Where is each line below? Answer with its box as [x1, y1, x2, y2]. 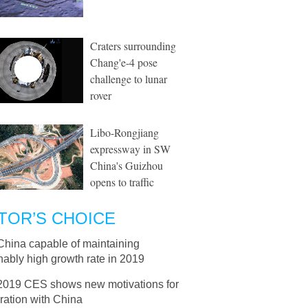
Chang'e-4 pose [90, 55, 157, 69]
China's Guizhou [90, 158, 163, 173]
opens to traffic [90, 175, 154, 189]
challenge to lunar [90, 71, 167, 86]
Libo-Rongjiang [90, 125, 159, 140]
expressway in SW [90, 142, 170, 156]
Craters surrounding [90, 38, 176, 53]
